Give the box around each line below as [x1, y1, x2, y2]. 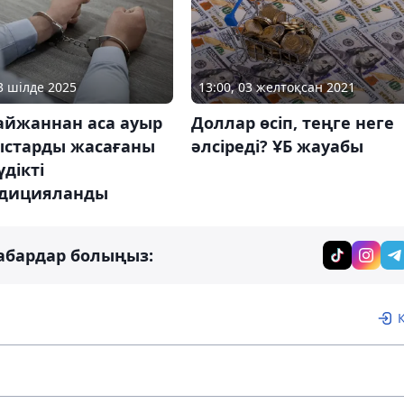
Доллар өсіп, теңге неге [190, 112, 394, 134]
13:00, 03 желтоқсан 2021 [197, 78, 355, 96]
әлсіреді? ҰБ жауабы [190, 135, 363, 158]
